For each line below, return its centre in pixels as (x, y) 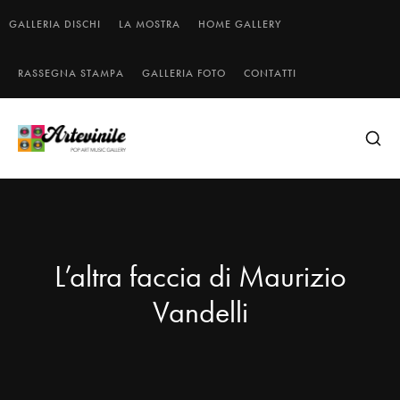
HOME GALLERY (240, 24)
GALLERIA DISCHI (55, 24)
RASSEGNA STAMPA (71, 73)
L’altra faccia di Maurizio (200, 277)
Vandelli (200, 312)
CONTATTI (270, 73)
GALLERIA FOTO (184, 73)
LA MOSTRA (150, 24)
